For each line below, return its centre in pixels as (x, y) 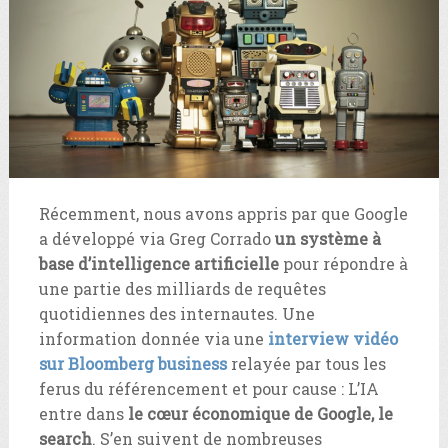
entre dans (83, 414)
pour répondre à (343, 264)
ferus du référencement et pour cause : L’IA (208, 389)
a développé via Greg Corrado (156, 239)
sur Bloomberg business (132, 364)
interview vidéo (332, 339)
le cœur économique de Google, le (260, 414)
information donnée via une (153, 339)
